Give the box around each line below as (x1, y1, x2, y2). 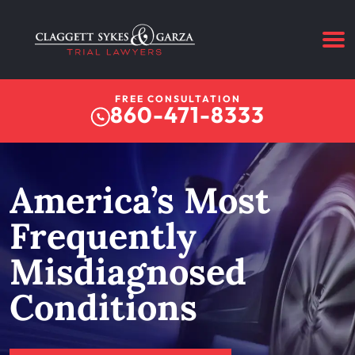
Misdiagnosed (10, 249, 246, 294)
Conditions (10, 284, 197, 330)
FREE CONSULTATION (114, 93, 241, 105)
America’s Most (10, 177, 270, 223)
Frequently (10, 213, 197, 258)
